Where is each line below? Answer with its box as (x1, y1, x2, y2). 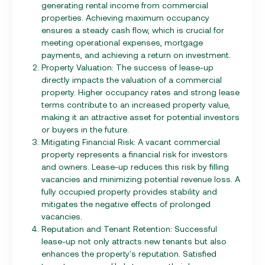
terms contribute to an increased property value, (41, 99, 230, 109)
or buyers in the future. (41, 124, 129, 134)
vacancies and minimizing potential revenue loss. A (41, 173, 240, 184)
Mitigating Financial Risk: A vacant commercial (41, 136, 220, 147)
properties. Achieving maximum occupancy (41, 12, 209, 22)
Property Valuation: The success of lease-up (41, 62, 214, 72)
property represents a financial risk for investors (41, 148, 228, 159)
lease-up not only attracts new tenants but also (41, 235, 227, 246)
